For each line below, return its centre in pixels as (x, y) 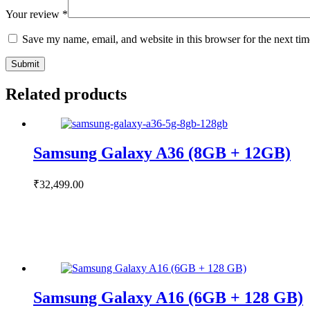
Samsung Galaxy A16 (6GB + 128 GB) (168, 297)
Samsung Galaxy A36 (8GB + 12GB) (162, 153)
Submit (25, 64)
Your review (34, 15)
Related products (66, 94)
